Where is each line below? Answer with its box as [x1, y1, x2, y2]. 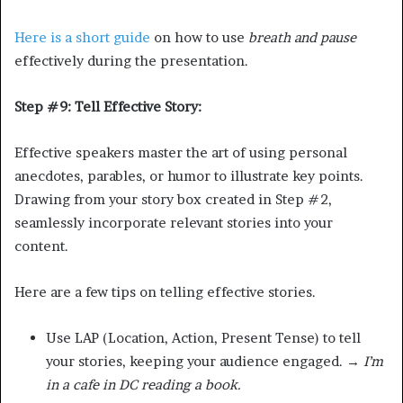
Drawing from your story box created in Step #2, [14, 190, 332, 208]
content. [14, 237, 68, 255]
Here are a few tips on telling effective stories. [14, 282, 316, 300]
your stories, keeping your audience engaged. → [46, 352, 363, 370]
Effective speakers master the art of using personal [14, 143, 347, 161]
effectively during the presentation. [14, 51, 248, 69]
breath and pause [248, 28, 356, 46]
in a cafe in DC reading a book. [46, 375, 241, 393]
